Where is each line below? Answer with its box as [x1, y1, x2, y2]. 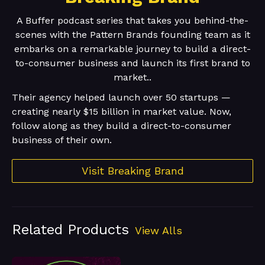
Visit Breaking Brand [81, 164, 184, 177]
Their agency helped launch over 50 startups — [12, 92, 231, 104]
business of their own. [12, 134, 112, 146]
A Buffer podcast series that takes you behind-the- [17, 15, 248, 27]
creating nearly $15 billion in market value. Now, [12, 106, 231, 118]
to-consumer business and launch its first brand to [15, 57, 250, 69]
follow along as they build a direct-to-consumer [12, 120, 231, 132]
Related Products [12, 221, 129, 238]
